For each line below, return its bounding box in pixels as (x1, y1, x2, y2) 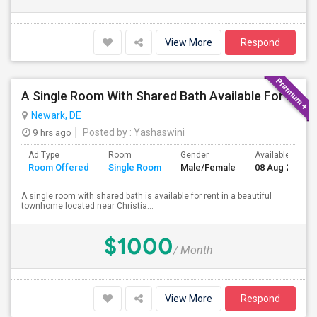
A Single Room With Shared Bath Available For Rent (287, 88, 295, 103)
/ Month (173, 243, 213, 257)
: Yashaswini (127, 127, 185, 138)
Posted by (83, 127, 127, 138)
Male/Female (180, 162, 236, 173)
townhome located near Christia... (21, 201, 154, 211)
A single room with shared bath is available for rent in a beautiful (21, 191, 272, 201)
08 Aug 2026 (255, 162, 306, 173)
